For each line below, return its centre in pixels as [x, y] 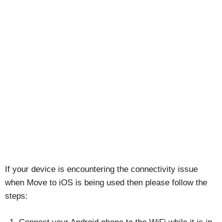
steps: [16, 196]
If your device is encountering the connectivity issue [101, 169]
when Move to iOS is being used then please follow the [106, 183]
